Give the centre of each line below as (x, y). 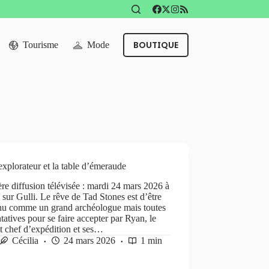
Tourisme (41, 45)
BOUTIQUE (156, 45)
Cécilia (26, 240)
